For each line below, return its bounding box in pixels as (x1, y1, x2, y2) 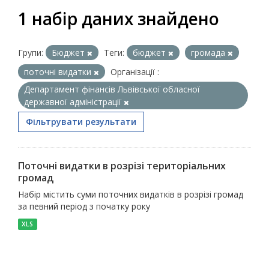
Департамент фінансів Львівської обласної (24, 83, 200, 95)
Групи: (18, 47, 43, 58)
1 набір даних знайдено (18, 7, 219, 30)
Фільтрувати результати (26, 116, 136, 127)
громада (191, 47, 228, 58)
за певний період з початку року (18, 201, 150, 212)
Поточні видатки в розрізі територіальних (18, 159, 226, 172)
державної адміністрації (24, 96, 124, 107)
